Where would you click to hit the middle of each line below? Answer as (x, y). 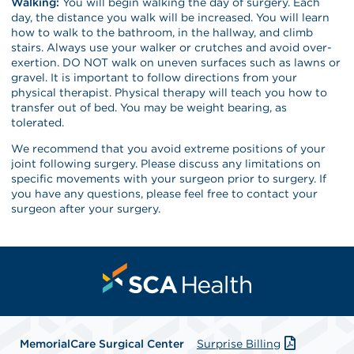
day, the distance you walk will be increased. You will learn (171, 17)
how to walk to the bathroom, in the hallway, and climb (162, 32)
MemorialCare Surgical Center (102, 343)
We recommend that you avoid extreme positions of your (169, 148)
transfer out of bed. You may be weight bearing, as (149, 107)
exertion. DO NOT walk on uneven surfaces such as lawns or (176, 62)
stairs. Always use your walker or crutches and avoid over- (172, 47)
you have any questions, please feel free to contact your (165, 193)
